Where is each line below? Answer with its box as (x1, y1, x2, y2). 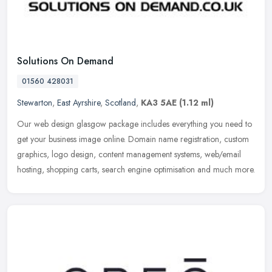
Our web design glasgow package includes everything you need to (17, 117, 252, 130)
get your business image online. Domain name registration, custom (17, 132, 249, 145)
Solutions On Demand (17, 53, 114, 68)
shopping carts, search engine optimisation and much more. (47, 163, 255, 175)
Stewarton (17, 96, 52, 109)
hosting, (17, 163, 44, 175)
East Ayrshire (57, 96, 100, 109)
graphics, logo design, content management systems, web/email (17, 148, 241, 160)
